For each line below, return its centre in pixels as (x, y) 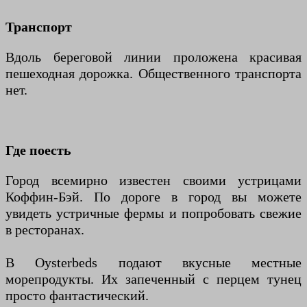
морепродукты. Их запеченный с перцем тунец (153, 279)
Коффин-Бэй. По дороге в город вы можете (153, 196)
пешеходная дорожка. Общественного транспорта (153, 73)
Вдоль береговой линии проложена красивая (153, 57)
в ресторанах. (45, 229)
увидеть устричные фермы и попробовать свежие (153, 213)
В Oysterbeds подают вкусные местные (153, 262)
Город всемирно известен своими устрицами (153, 180)
